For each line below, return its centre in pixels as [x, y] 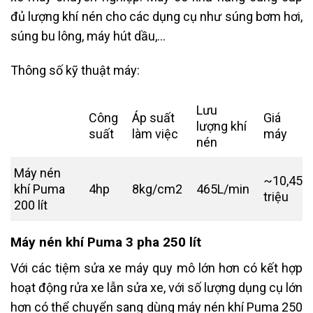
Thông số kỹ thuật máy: [75, 71]
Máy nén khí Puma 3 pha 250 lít [106, 242]
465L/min [223, 189]
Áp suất [153, 117]
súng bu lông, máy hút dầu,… [88, 36]
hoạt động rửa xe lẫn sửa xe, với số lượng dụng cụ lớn [156, 287]
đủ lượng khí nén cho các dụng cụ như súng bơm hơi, [156, 17]
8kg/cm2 [157, 189]
